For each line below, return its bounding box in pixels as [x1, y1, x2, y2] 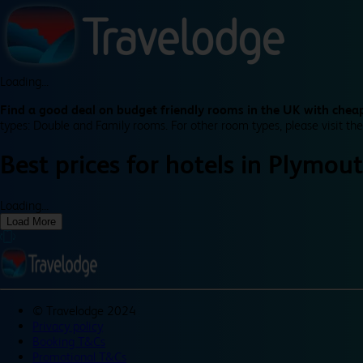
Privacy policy [32, 318, 103, 334]
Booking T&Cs [32, 333, 105, 349]
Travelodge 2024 [46, 302, 136, 318]
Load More [6, 215, 56, 228]
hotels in [165, 150, 268, 181]
